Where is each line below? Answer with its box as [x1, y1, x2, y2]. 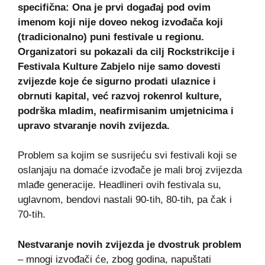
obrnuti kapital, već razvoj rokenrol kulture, [18, 90, 222, 102]
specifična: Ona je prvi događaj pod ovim [18, 1, 211, 13]
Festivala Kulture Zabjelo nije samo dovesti [18, 60, 221, 72]
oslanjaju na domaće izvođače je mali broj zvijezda [18, 164, 242, 176]
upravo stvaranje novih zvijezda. [18, 119, 170, 131]
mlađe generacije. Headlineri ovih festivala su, [18, 179, 221, 191]
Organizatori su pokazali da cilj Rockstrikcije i [18, 46, 235, 57]
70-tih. [18, 209, 46, 221]
